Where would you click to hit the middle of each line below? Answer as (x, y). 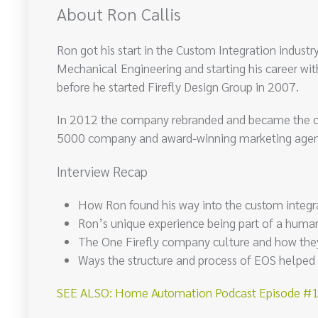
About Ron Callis (119, 13)
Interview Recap (102, 171)
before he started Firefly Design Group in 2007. (178, 86)
